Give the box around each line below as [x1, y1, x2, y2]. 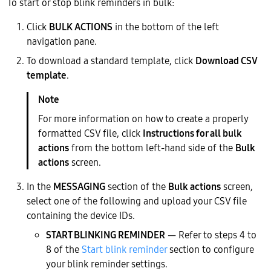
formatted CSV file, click [38, 126, 143, 140]
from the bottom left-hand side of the [69, 140, 235, 154]
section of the [105, 179, 168, 193]
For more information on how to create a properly [38, 111, 248, 125]
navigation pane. [27, 34, 97, 48]
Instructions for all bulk [143, 126, 242, 140]
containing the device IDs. [27, 208, 135, 222]
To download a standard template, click [27, 53, 195, 67]
